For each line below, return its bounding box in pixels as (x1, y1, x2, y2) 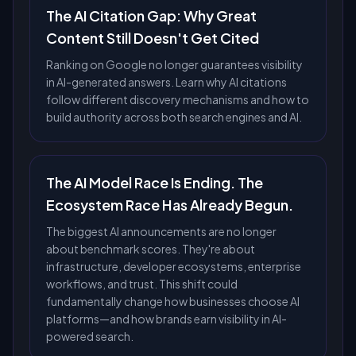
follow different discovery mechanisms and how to (46, 92, 309, 106)
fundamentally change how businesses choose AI (46, 294, 300, 308)
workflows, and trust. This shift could (46, 277, 238, 291)
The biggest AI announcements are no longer (46, 224, 277, 238)
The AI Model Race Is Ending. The (46, 173, 263, 192)
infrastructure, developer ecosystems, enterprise (46, 259, 301, 273)
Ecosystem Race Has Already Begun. (46, 195, 293, 214)
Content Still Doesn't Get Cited (46, 29, 259, 47)
